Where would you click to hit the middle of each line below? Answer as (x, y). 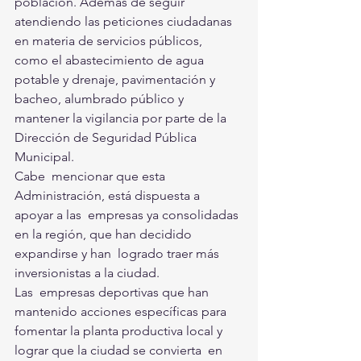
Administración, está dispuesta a (109, 195)
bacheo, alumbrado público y (101, 98)
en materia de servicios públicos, (112, 40)
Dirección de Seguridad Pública (107, 137)
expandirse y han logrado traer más (118, 253)
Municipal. (46, 156)
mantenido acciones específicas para (124, 311)
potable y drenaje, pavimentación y (118, 79)
